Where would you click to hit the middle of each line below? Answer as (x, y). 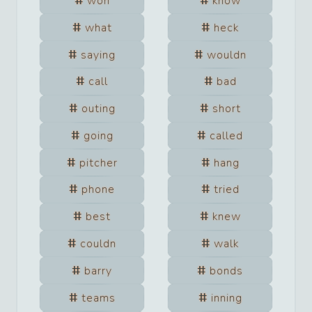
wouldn (226, 55)
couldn (98, 244)
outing (98, 109)
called (226, 135)
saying (98, 55)
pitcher (98, 163)
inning (226, 298)
